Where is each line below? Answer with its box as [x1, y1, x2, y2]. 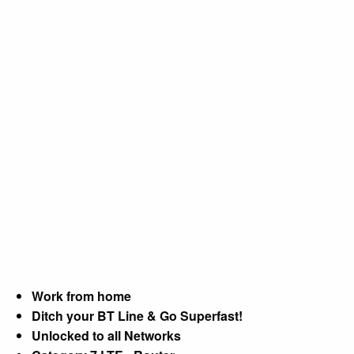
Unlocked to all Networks [32, 326, 181, 345]
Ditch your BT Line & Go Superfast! [32, 306, 243, 325]
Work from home [32, 286, 131, 305]
